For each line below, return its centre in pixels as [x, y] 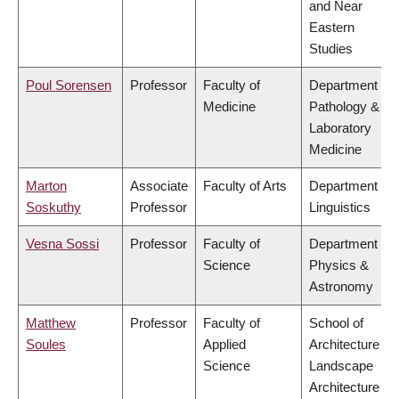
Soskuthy [53, 208]
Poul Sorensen [69, 85]
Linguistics [340, 208]
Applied [224, 345]
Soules [46, 345]
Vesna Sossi [62, 244]
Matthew [51, 323]
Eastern [332, 28]
